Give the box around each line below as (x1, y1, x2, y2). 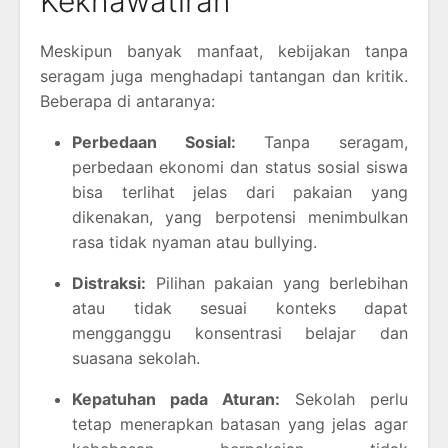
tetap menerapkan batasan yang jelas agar (72, 413, 408, 434)
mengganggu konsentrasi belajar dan (72, 322, 408, 343)
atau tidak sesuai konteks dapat (72, 297, 408, 318)
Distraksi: (72, 272, 146, 293)
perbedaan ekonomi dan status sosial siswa (72, 156, 408, 177)
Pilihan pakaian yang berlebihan (146, 272, 408, 293)
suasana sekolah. (72, 347, 200, 368)
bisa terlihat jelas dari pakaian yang (72, 181, 408, 202)
